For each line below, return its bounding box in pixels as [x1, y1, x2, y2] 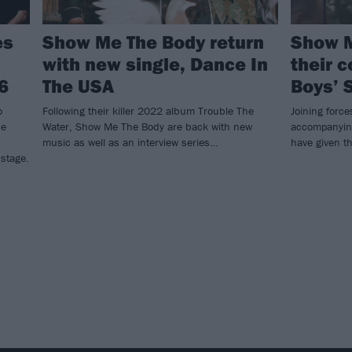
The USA [42, 74, 114, 98]
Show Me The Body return [42, 30, 264, 54]
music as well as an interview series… [42, 135, 218, 150]
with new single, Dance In [42, 52, 268, 76]
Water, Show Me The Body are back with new [42, 119, 252, 134]
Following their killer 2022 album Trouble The [42, 104, 254, 119]
